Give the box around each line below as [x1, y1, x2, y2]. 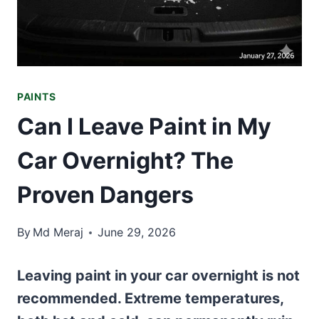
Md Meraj [33, 225, 84, 239]
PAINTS [17, 90, 56, 103]
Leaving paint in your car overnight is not [17, 267, 300, 284]
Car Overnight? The [17, 147, 234, 174]
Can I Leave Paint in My [17, 113, 271, 140]
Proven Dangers [17, 181, 194, 209]
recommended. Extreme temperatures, [17, 290, 283, 307]
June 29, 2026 [98, 225, 177, 239]
